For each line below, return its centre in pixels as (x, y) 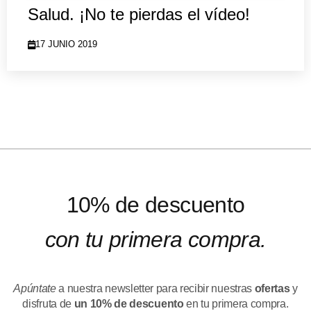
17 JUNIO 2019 (66, 44)
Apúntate (35, 289)
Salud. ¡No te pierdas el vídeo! (139, 15)
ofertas (272, 289)
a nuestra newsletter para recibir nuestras (155, 289)
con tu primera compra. (155, 240)
